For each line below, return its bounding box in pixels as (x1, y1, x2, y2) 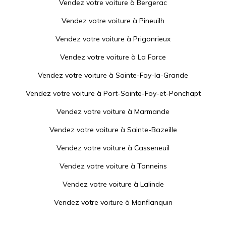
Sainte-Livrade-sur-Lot (114, 216, 190, 225)
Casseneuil (134, 143, 169, 152)
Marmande (134, 107, 169, 116)
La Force (138, 52, 166, 62)
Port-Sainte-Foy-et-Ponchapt (103, 89, 201, 98)
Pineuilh (139, 16, 164, 25)
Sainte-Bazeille (127, 125, 177, 134)
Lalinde (140, 180, 164, 189)
